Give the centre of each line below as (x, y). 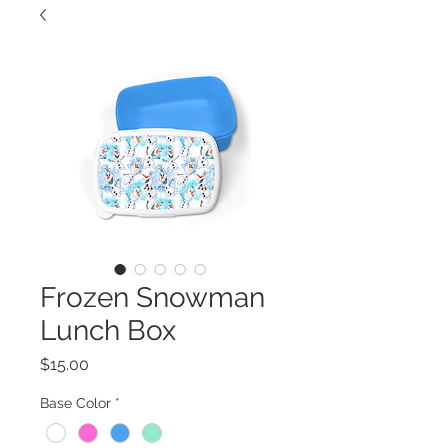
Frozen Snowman (152, 298)
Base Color (75, 403)
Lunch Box (108, 331)
